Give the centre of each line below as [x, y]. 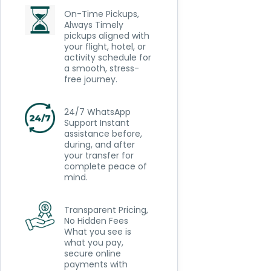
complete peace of [105, 166]
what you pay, [93, 243]
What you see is [97, 232]
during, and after [99, 145]
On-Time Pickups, [101, 14]
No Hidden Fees [96, 221]
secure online [92, 253]
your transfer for [99, 155]
